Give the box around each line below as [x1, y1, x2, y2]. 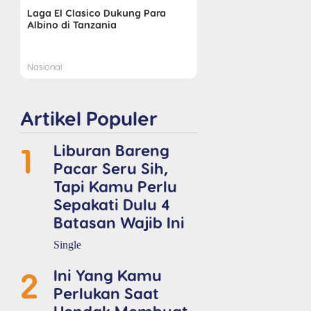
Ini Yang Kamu [53, 265, 162, 285]
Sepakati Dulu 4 [53, 194, 170, 214]
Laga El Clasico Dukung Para [26, 6, 166, 19]
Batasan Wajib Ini [53, 212, 185, 232]
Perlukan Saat [53, 283, 159, 303]
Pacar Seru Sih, [53, 158, 168, 178]
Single [53, 239, 81, 251]
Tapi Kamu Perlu [53, 176, 177, 196]
